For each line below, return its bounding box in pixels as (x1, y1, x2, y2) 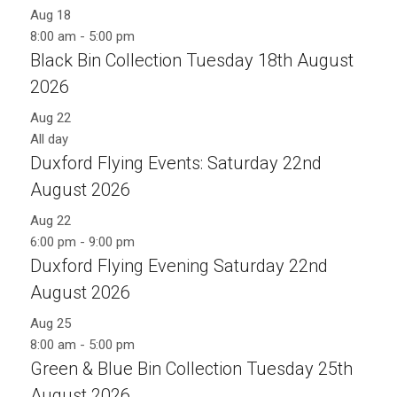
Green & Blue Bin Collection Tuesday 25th (29, 357, 353, 379)
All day (29, 130, 68, 147)
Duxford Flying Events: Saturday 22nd (29, 152, 322, 174)
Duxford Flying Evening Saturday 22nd (29, 254, 328, 276)
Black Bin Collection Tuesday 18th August (29, 49, 354, 71)
